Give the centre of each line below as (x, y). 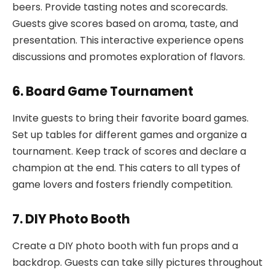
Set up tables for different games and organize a (130, 135)
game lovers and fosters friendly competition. (122, 185)
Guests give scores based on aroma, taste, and (125, 24)
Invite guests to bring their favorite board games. (130, 118)
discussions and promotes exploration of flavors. (129, 57)
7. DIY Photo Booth (71, 219)
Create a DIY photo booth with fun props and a (125, 246)
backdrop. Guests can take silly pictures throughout (137, 263)
